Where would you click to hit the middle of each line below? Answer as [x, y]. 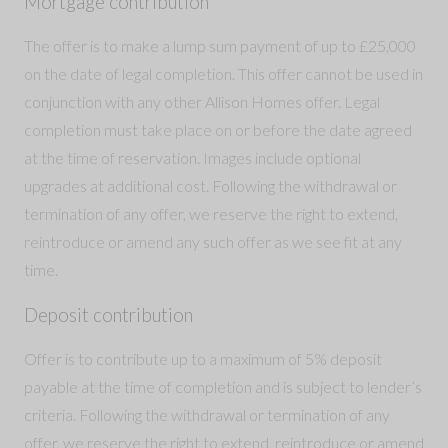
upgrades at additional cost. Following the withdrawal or [210, 185]
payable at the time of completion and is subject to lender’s [223, 386]
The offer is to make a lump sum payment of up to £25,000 [220, 45]
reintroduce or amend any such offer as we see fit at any [213, 241]
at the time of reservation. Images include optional [192, 157]
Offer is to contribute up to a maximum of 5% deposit [203, 358]
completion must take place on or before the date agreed [218, 129]
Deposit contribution [108, 314]
